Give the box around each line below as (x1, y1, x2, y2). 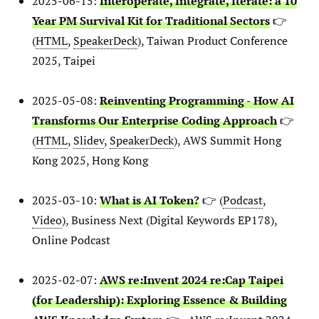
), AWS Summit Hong (174, 132, 281, 149)
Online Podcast (32, 232, 110, 249)
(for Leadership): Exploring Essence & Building (32, 292, 287, 308)
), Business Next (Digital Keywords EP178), (62, 212, 277, 229)
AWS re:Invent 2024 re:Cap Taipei (100, 272, 283, 288)
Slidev (73, 132, 104, 149)
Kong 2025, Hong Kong (32, 152, 148, 169)
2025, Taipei (32, 53, 95, 69)
